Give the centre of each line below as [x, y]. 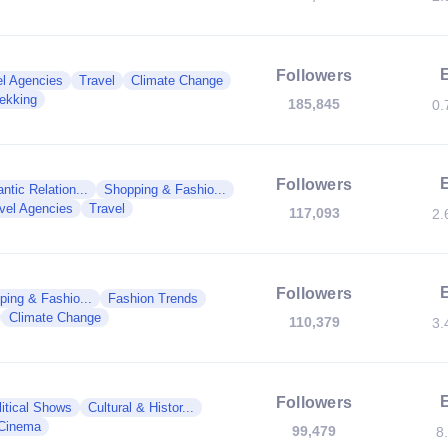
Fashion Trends [153, 298]
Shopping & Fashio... [165, 189]
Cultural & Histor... [141, 407]
